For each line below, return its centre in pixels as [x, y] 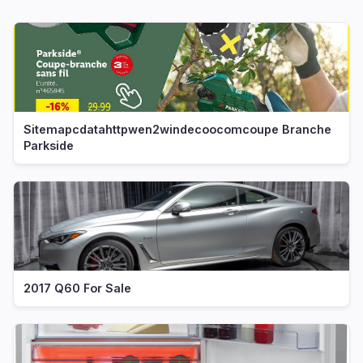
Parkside [49, 145]
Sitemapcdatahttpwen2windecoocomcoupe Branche [177, 129]
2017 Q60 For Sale [77, 288]
